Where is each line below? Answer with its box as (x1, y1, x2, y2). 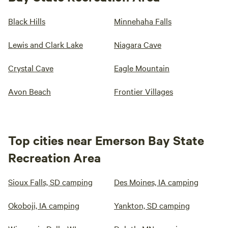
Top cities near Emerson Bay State (8, 132, 204, 148)
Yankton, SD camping (114, 199, 190, 211)
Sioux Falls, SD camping (8, 176, 93, 187)
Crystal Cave (8, 62, 53, 73)
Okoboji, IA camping (8, 199, 79, 211)
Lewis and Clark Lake (8, 39, 83, 50)
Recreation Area (8, 149, 101, 165)
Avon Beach (8, 85, 51, 97)
